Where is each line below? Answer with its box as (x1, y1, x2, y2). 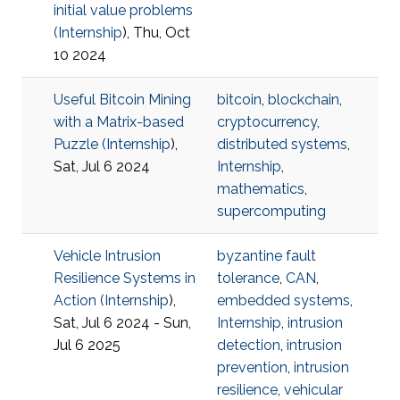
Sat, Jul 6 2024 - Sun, (54, 314, 191, 331)
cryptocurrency (217, 113, 317, 130)
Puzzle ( (54, 136, 106, 153)
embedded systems (217, 292, 350, 309)
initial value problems (54, 2, 193, 19)
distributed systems (217, 136, 347, 153)
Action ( (54, 292, 104, 309)
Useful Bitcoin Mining (54, 91, 191, 108)
